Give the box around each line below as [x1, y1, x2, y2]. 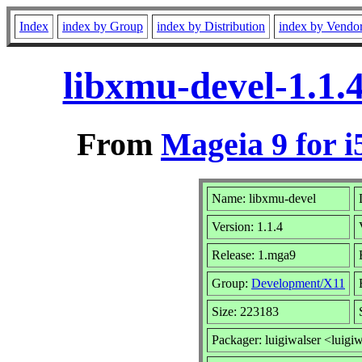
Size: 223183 [212, 304, 279, 318]
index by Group [62, 19, 143, 33]
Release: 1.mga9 [212, 247, 296, 262]
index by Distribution [157, 19, 265, 33]
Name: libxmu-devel [212, 191, 316, 205]
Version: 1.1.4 [212, 219, 283, 234]
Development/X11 [251, 276, 345, 290]
